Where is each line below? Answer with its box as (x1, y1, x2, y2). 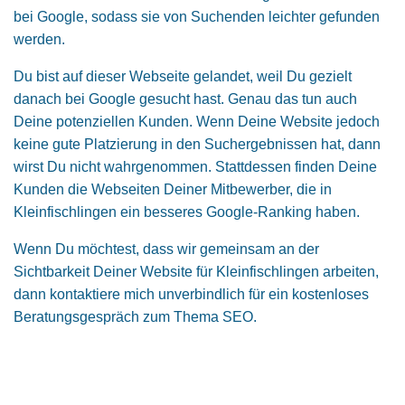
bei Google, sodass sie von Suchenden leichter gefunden (14, 9, 380, 24)
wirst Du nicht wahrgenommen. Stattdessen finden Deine (14, 159, 377, 174)
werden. (14, 32, 65, 47)
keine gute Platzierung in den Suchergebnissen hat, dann (14, 137, 381, 152)
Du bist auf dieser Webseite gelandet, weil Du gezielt (14, 69, 352, 84)
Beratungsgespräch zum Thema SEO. (14, 309, 257, 325)
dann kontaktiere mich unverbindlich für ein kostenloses (14, 287, 369, 302)
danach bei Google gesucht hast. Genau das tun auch (14, 91, 357, 107)
